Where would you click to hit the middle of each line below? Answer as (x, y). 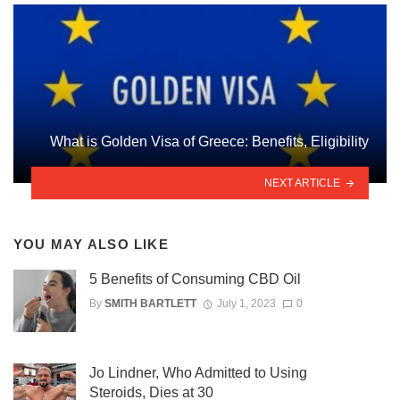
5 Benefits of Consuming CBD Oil (195, 279)
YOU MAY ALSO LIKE (91, 244)
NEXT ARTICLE (303, 183)
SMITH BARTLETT (150, 303)
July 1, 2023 (246, 303)
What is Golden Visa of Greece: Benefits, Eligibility (209, 141)
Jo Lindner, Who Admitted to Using (198, 373)
